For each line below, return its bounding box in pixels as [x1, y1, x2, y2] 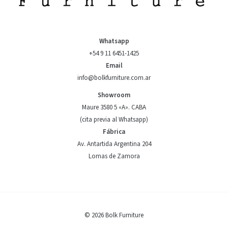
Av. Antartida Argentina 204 [77, 139, 151, 149]
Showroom [98, 91, 130, 100]
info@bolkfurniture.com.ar [77, 73, 151, 83]
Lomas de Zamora [88, 152, 140, 161]
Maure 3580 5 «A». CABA [82, 103, 146, 112]
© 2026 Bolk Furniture [84, 211, 144, 220]
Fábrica [103, 127, 125, 137]
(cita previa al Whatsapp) [80, 115, 148, 125]
